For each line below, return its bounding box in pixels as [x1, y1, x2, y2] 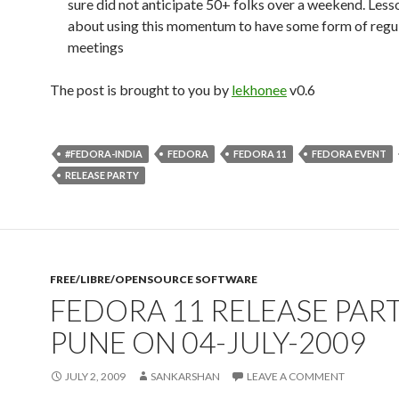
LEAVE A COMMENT [247, 370, 345, 383]
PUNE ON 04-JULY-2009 [50, 324, 366, 360]
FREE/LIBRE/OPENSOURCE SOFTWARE [50, 273, 257, 286]
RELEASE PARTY [65, 169, 139, 181]
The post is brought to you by [50, 81, 232, 98]
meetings [68, 38, 124, 55]
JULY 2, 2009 [65, 370, 126, 383]
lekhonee [232, 81, 287, 98]
